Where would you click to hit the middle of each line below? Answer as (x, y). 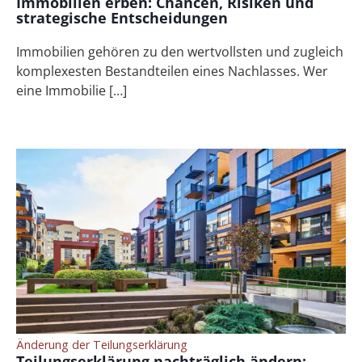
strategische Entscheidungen (122, 17)
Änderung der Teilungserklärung (102, 345)
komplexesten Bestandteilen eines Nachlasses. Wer (173, 71)
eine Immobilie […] (72, 90)
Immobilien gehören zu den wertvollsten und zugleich (180, 51)
